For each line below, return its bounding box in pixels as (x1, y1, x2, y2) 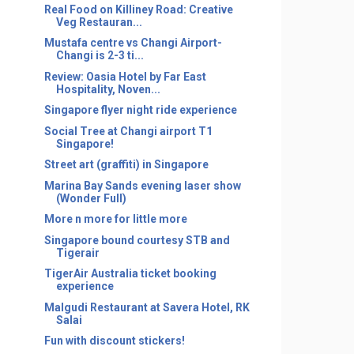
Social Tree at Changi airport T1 (43, 124, 213, 137)
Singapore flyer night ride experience (43, 104, 237, 116)
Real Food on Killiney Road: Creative (43, 2, 233, 16)
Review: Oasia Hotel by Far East (43, 70, 206, 83)
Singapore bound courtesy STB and (43, 233, 230, 247)
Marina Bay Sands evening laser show (43, 179, 241, 192)
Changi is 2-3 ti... (55, 49, 144, 62)
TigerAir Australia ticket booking (43, 267, 217, 280)
